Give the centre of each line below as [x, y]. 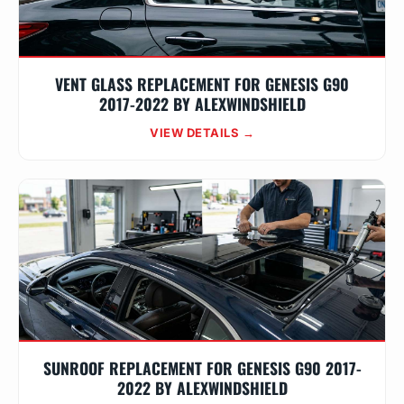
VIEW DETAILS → [202, 133]
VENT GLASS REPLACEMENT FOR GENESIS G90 [202, 84]
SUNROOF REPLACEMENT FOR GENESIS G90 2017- [202, 368]
